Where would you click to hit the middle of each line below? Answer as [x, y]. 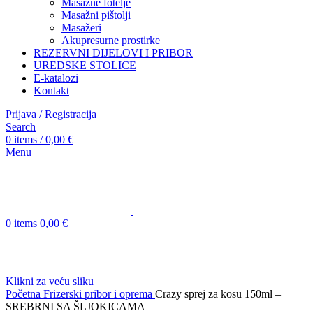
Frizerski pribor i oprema [99, 294]
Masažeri [81, 28]
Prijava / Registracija [51, 114]
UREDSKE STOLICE [85, 65]
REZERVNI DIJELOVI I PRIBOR [113, 53]
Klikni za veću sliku [50, 281]
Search [21, 127]
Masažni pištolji [96, 15]
